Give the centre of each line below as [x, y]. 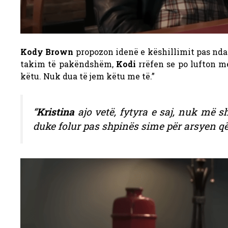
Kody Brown [47, 51]
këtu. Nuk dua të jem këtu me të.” [88, 76]
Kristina [55, 111]
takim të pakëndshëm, [68, 64]
